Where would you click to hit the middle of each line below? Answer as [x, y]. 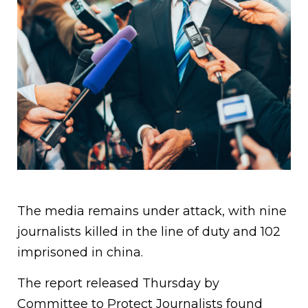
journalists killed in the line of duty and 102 [149, 232]
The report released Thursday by [118, 284]
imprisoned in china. [80, 253]
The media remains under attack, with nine [152, 211]
